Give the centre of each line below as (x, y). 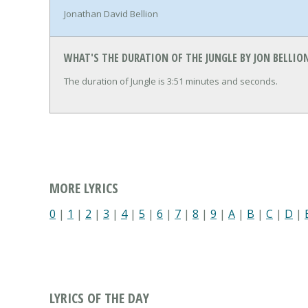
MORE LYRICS (84, 188)
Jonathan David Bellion (111, 13)
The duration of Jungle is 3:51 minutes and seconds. (171, 81)
